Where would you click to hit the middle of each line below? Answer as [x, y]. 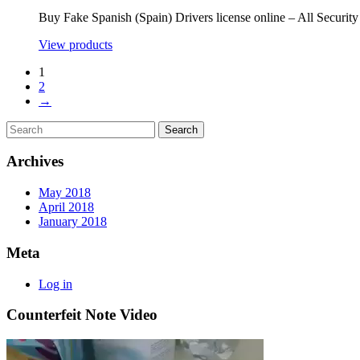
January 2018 [73, 222]
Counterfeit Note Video [82, 315]
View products [76, 44]
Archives [35, 162]
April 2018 [66, 207]
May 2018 [65, 193]
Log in [55, 284]
